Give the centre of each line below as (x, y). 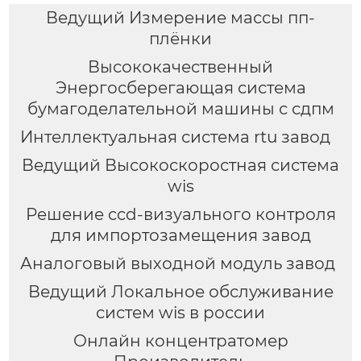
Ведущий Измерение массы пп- (180, 18)
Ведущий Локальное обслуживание (180, 291)
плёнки (180, 39)
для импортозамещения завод (180, 235)
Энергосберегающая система (180, 88)
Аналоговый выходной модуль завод (177, 263)
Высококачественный (180, 67)
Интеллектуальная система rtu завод (175, 137)
